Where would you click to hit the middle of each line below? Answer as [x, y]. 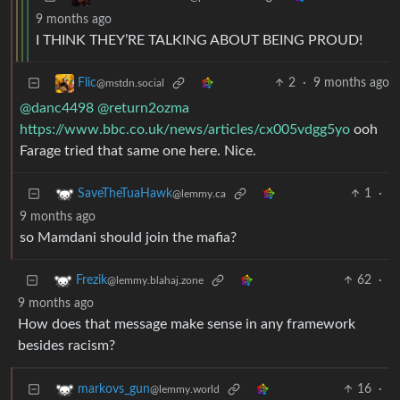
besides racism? [67, 346]
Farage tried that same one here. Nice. [138, 151]
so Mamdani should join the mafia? [128, 238]
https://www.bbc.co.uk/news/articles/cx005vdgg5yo [185, 130]
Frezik [92, 281]
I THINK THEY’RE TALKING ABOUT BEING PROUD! [199, 41]
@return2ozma [143, 108]
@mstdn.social [130, 83]
